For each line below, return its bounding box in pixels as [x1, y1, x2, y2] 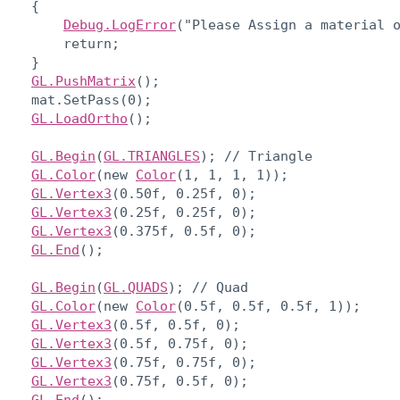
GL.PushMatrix [31, 73, 136, 89]
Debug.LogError [63, 17, 176, 33]
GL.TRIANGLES [104, 148, 200, 164]
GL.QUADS [104, 279, 168, 296]
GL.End [31, 242, 79, 258]
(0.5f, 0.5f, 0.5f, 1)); [176, 298, 361, 314]
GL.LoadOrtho [31, 111, 128, 127]
